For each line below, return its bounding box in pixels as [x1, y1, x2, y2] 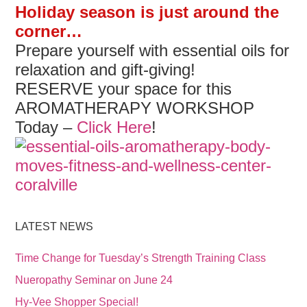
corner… [15, 22, 83, 40]
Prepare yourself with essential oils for [15, 41, 290, 60]
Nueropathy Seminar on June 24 [15, 274, 173, 286]
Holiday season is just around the [15, 3, 280, 21]
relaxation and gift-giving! [15, 60, 196, 79]
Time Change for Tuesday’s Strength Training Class [15, 252, 267, 264]
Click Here [77, 118, 152, 136]
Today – [15, 118, 77, 136]
